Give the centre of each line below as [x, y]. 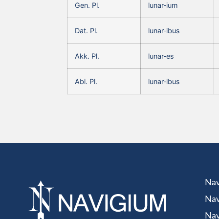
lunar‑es [161, 56]
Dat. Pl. [86, 30]
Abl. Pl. [86, 81]
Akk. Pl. [87, 56]
